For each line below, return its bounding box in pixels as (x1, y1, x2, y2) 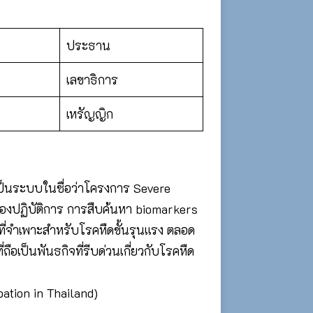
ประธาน (66, 36, 110, 54)
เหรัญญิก (66, 105, 113, 122)
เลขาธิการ (66, 71, 118, 88)
